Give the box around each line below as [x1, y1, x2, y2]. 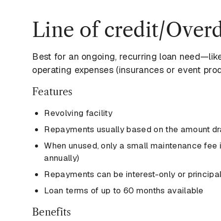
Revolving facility [44, 108, 113, 119]
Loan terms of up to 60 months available [44, 185, 204, 196]
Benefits [32, 206, 72, 219]
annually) [44, 152, 79, 164]
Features [32, 86, 73, 98]
